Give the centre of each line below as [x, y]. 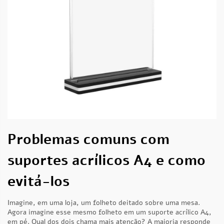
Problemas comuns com [88, 139]
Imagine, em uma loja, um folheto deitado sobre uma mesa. [104, 203]
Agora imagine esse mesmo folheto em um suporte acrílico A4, [109, 212]
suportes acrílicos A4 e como [106, 160]
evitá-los [38, 181]
